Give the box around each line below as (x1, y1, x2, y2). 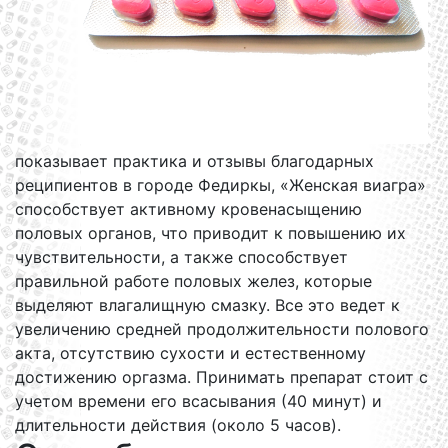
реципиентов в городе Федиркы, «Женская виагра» (15, 175, 426, 195)
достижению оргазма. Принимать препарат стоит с (15, 367, 428, 387)
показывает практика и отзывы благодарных (15, 151, 374, 171)
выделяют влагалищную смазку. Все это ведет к (15, 295, 400, 315)
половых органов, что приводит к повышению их (15, 223, 406, 243)
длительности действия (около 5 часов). (15, 415, 341, 435)
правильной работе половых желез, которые (15, 271, 372, 291)
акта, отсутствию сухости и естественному (15, 343, 366, 363)
